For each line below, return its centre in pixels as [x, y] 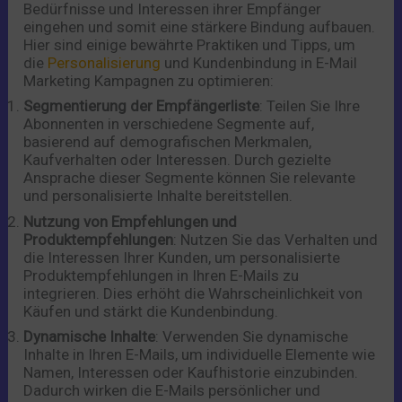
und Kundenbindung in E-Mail [259, 62]
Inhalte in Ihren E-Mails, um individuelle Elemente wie [200, 355]
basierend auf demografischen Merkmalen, [168, 142]
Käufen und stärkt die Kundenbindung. [151, 311]
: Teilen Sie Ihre [310, 106]
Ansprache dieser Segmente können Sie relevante [190, 178]
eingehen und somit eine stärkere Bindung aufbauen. [200, 26]
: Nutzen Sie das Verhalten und [276, 239]
